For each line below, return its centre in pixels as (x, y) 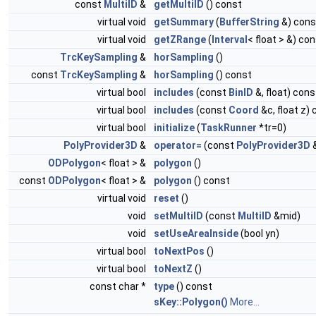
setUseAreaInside (196, 233)
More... (245, 302)
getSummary (184, 22)
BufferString (249, 22)
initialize (174, 128)
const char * (119, 286)
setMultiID (178, 216)
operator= (178, 145)
